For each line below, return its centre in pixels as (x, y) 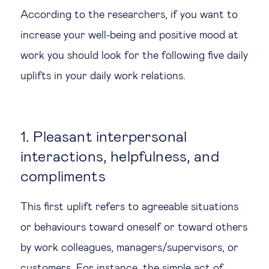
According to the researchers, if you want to (129, 15)
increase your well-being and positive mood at (129, 35)
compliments (63, 177)
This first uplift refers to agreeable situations (129, 207)
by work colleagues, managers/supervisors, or (129, 248)
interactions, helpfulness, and (120, 157)
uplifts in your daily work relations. (103, 76)
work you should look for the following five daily (134, 56)
